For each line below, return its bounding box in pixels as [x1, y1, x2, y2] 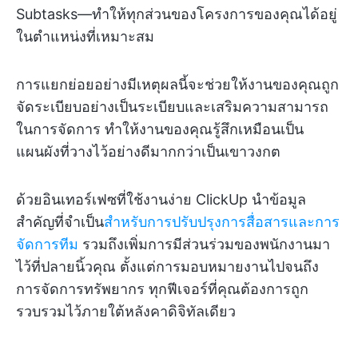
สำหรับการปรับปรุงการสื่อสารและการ [104, 213, 340, 231]
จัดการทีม [16, 236, 78, 253]
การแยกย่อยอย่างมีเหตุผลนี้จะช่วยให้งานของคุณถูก [16, 76, 339, 93]
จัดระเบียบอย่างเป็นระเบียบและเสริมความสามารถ [16, 98, 328, 116]
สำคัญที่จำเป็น [16, 213, 104, 231]
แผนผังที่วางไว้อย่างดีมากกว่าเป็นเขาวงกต [16, 143, 280, 161]
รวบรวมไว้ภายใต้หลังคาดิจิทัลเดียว [16, 303, 236, 320]
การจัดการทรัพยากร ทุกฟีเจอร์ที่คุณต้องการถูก [16, 280, 308, 298]
